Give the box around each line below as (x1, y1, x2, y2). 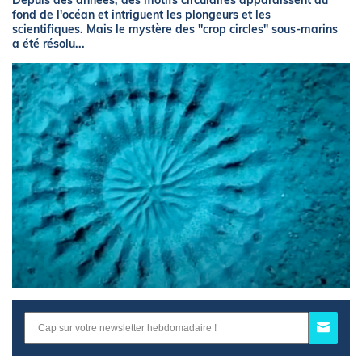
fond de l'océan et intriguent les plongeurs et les (12, 7, 271, 22)
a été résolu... (12, 36, 85, 51)
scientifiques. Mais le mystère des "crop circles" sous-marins (12, 22, 338, 36)
